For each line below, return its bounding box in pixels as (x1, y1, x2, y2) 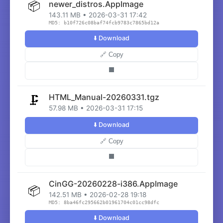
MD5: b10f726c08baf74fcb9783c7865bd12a (49, 20, 159, 25)
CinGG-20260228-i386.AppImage (49, 179, 178, 189)
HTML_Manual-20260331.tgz (49, 92, 159, 102)
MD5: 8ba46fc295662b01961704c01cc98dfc (49, 200, 159, 205)
